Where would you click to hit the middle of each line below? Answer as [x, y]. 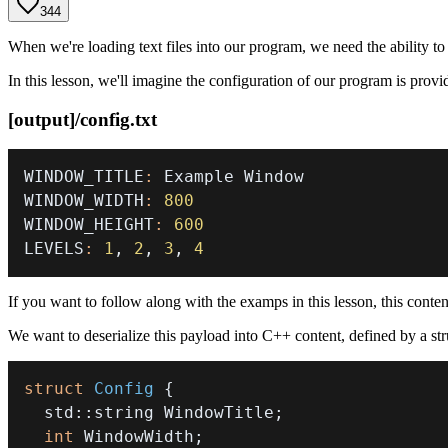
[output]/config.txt [82, 119]
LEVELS [54, 249]
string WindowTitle [184, 413]
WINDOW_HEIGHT [89, 225]
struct [54, 389]
